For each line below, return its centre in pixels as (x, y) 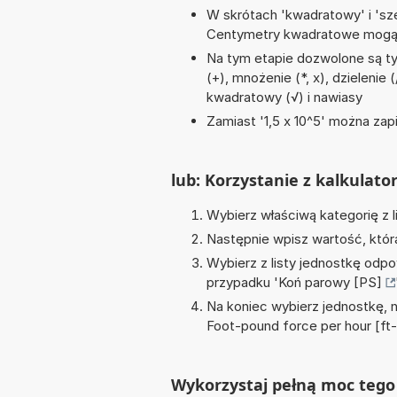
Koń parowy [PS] (330, 283)
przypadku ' (242, 283)
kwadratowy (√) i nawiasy (284, 97)
